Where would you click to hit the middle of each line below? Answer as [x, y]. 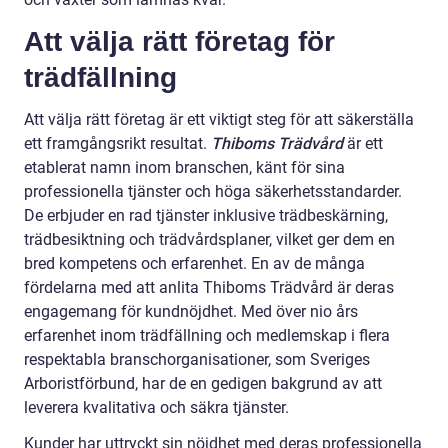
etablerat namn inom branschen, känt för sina [184, 168]
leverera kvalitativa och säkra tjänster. [156, 408]
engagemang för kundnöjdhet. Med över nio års [191, 312]
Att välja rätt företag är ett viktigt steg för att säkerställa [219, 120]
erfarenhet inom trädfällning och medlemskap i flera [207, 336]
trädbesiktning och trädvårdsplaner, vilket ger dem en [209, 240]
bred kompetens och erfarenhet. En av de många [194, 264]
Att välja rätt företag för [179, 42]
